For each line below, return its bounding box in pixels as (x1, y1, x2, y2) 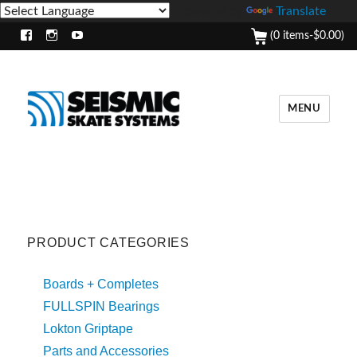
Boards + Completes (43, 277, 159, 291)
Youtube (63, 51, 104, 62)
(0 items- (267, 30, 313, 41)
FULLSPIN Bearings (43, 300, 160, 313)
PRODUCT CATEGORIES (27, 236, 190, 249)
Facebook (12, 51, 59, 62)
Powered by (170, 5, 246, 18)
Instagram (37, 51, 86, 62)
